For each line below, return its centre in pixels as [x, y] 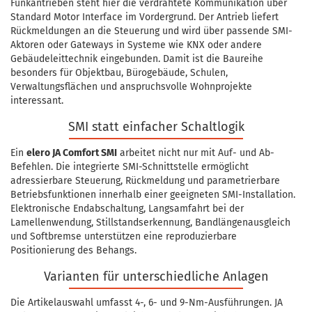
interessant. [37, 101]
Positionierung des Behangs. [73, 251]
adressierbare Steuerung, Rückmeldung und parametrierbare [145, 181]
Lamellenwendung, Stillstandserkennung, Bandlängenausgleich [150, 223]
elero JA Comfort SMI [72, 153]
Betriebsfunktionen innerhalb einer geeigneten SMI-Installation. [153, 195]
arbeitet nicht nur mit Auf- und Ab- [196, 153]
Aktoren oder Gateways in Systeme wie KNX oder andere [136, 45]
